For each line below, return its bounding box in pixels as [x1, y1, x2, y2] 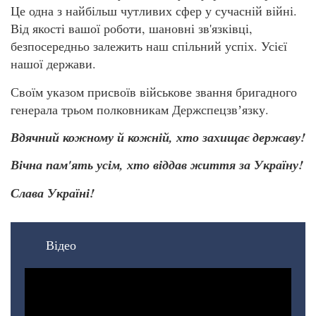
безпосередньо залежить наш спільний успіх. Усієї [11, 37, 287, 55]
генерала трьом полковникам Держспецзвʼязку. [11, 100, 269, 118]
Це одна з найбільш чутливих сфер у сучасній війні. [11, 2, 297, 20]
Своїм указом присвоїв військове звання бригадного [11, 83, 297, 100]
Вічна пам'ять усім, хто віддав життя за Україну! [11, 156, 303, 174]
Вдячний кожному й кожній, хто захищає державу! [11, 128, 305, 147]
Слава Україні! [11, 183, 95, 202]
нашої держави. [11, 55, 96, 73]
